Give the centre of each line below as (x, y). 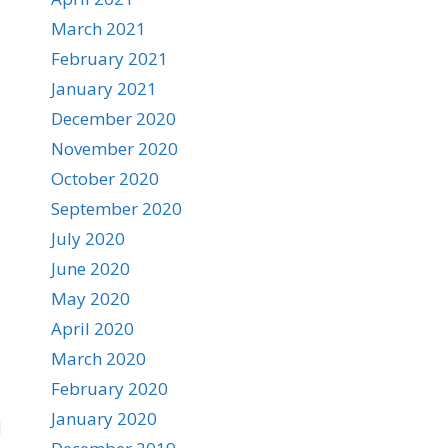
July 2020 (88, 238)
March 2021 (98, 28)
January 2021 (104, 88)
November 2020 (114, 148)
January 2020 (104, 418)
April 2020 (92, 328)
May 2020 (90, 298)
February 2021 (109, 58)
